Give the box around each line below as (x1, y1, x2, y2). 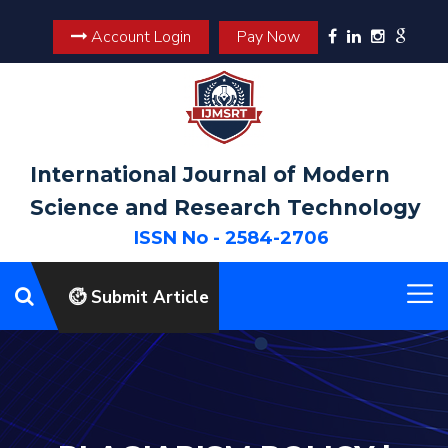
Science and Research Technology (30, 195, 421, 220)
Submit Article (86, 286, 209, 309)
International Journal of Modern (30, 162, 390, 187)
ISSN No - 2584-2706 (134, 227, 329, 249)
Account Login (86, 26, 191, 48)
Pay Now (236, 26, 300, 48)
